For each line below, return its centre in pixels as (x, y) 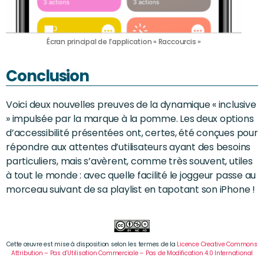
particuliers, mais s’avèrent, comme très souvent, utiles (129, 161)
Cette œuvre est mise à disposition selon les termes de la (92, 244)
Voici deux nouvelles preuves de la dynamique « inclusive (131, 104)
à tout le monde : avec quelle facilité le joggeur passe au (131, 175)
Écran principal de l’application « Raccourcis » (124, 41)
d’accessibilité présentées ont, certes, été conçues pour (132, 133)
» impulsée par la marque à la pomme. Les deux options (130, 118)
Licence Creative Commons (217, 244)
